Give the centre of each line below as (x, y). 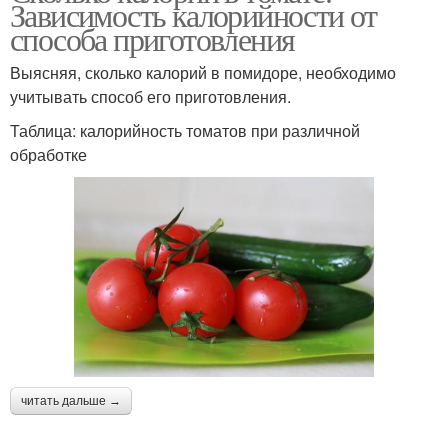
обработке (48, 154)
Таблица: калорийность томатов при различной (185, 130)
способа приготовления (152, 38)
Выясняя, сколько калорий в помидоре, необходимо (203, 72)
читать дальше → (71, 400)
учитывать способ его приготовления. (150, 96)
